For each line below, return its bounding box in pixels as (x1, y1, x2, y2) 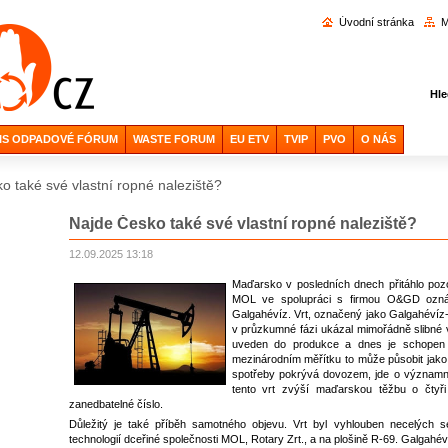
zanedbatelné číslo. (68, 398, 163, 411)
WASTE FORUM (132, 133, 215, 145)
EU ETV (229, 133, 269, 145)
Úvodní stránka (338, 16, 414, 28)
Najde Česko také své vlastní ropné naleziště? (68, 215, 417, 232)
